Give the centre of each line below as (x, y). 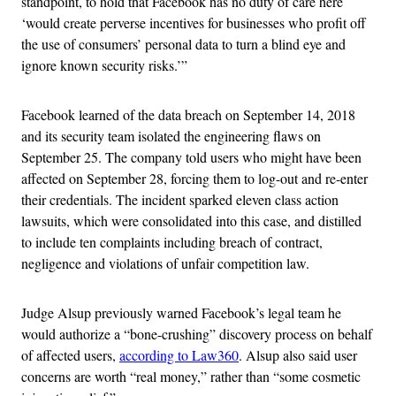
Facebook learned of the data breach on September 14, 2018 (188, 114)
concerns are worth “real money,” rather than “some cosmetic (191, 376)
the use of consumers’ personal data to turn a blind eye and (183, 43)
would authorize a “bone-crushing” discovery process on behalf (197, 333)
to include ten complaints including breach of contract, (172, 241)
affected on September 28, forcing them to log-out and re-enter (194, 178)
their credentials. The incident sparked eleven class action (180, 199)
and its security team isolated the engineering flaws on (171, 135)
